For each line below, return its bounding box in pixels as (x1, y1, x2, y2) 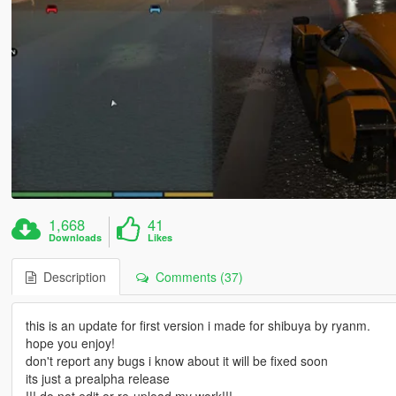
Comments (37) (148, 267, 243, 286)
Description (35, 267, 106, 286)
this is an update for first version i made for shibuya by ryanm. (25, 316, 370, 334)
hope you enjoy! (25, 333, 115, 352)
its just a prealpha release (25, 369, 170, 387)
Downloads (49, 230, 103, 244)
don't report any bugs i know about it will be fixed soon (25, 351, 328, 369)
